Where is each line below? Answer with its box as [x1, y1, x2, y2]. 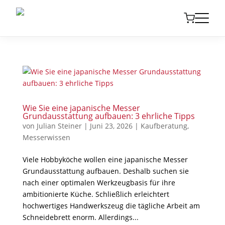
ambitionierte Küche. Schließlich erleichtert [22, 189, 169, 199]
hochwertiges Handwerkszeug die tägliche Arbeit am [22, 201, 200, 210]
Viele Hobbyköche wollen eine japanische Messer [22, 155, 188, 164]
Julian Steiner [36, 121, 82, 131]
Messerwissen [22, 133, 70, 142]
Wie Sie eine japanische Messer [22, 102, 140, 114]
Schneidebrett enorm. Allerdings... [22, 212, 139, 222]
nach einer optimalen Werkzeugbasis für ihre [22, 178, 175, 187]
